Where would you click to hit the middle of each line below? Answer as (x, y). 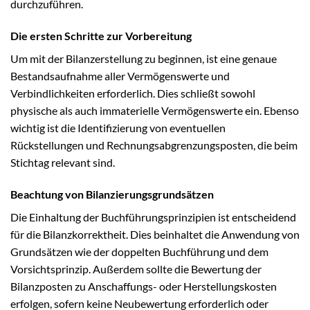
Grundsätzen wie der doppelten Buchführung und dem (139, 251)
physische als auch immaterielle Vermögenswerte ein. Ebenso (155, 110)
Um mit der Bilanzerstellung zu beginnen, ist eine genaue (144, 58)
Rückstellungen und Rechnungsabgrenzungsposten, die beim (154, 145)
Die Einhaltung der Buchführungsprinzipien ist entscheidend (153, 217)
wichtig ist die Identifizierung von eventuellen (118, 127)
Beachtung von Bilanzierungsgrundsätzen (112, 194)
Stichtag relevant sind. (63, 162)
